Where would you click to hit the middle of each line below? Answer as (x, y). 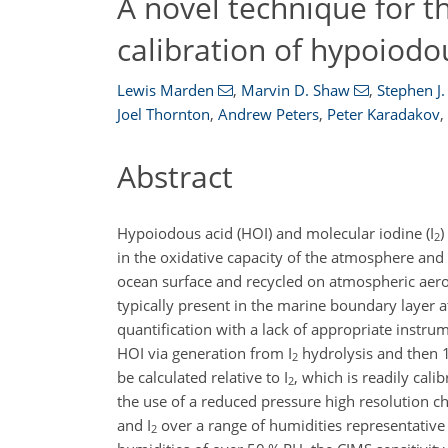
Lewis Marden (165, 90)
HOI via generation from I (204, 352)
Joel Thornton (163, 114)
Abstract (175, 176)
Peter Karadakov (383, 114)
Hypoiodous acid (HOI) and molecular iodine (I (275, 232)
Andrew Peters (268, 114)
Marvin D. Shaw (295, 90)
